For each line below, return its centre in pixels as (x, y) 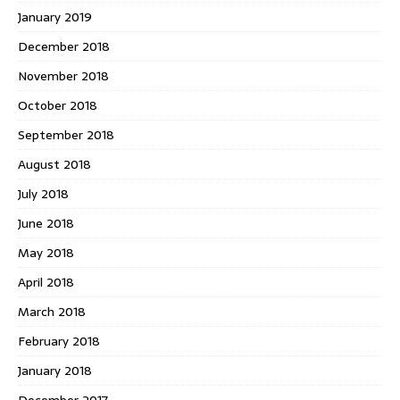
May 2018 (46, 252)
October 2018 (58, 105)
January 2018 (55, 370)
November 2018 (63, 75)
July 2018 (43, 193)
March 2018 (52, 311)
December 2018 (64, 46)
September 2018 (66, 134)
